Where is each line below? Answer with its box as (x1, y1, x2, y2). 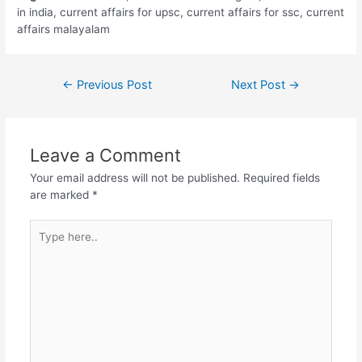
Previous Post (73, 77, 152, 92)
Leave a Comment (29, 144, 181, 166)
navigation (41, 88, 96, 102)
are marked (29, 187, 92, 201)
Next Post (231, 77, 289, 92)
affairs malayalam (17, 22, 111, 36)
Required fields (242, 170, 320, 184)
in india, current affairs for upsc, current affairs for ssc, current (17, 5, 345, 19)
